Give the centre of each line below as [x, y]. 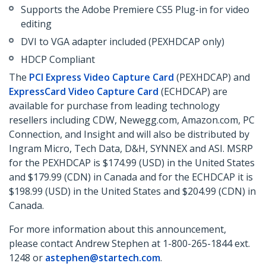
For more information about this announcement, [118, 229]
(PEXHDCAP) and [212, 77]
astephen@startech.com [103, 258]
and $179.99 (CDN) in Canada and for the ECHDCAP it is [131, 177]
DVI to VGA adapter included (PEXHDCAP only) [123, 42]
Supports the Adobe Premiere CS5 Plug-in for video [135, 10]
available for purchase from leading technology [114, 106]
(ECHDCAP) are [193, 92]
